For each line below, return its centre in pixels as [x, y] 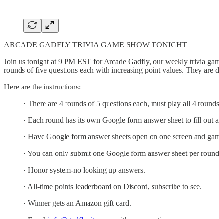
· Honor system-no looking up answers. [84, 170]
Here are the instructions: [42, 87]
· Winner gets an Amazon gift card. [77, 203]
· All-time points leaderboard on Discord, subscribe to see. [113, 186]
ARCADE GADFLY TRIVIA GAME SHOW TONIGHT [96, 44]
